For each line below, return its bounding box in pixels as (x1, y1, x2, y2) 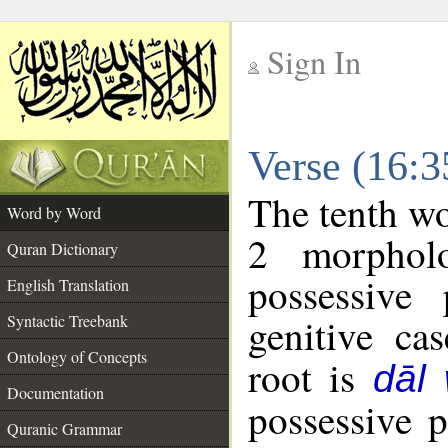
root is (248, 351, 373, 403)
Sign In (267, 40, 361, 83)
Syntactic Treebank (7, 310, 128, 331)
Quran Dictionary (7, 238, 118, 259)
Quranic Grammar (7, 418, 122, 439)
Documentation (7, 382, 104, 403)
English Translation (7, 274, 129, 295)
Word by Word (7, 202, 101, 223)
